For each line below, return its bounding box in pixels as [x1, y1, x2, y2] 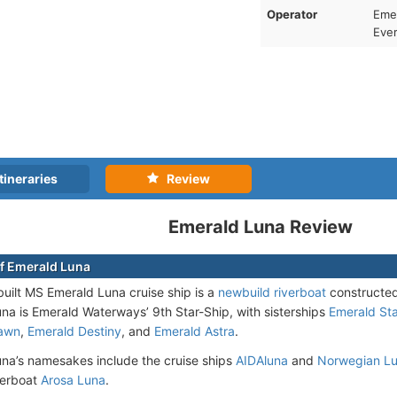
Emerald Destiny [27, 323, 121, 339]
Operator [266, 7, 317, 21]
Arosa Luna [41, 372, 105, 387]
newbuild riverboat [218, 284, 326, 300]
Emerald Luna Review [167, 216, 353, 237]
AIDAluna [236, 353, 288, 368]
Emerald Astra [154, 323, 235, 339]
